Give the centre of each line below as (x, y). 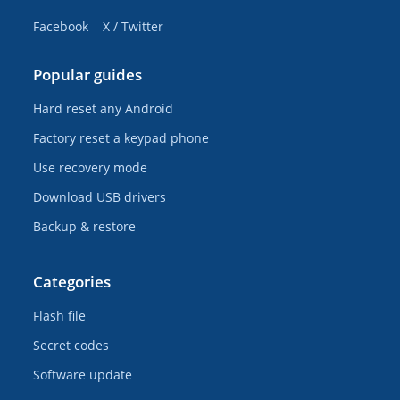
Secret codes (71, 345)
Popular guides (88, 74)
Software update (83, 374)
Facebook (61, 26)
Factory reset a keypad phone (121, 137)
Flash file (60, 315)
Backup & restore (85, 226)
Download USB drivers (100, 196)
